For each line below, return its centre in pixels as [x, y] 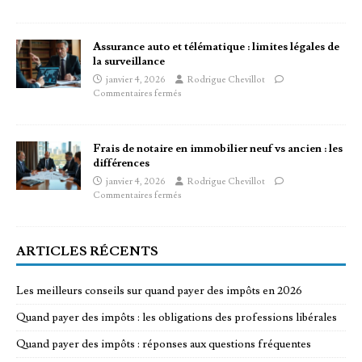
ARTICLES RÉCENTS [87, 251]
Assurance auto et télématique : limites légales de [216, 46]
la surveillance [129, 61]
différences [121, 163]
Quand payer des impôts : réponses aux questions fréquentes [164, 344]
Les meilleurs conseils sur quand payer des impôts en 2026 [159, 290]
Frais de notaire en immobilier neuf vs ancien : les [218, 148]
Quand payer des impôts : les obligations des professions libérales [177, 317]
